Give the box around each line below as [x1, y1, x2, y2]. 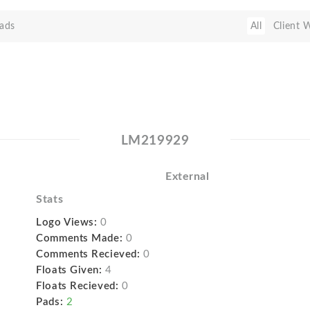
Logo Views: [36, 217, 98, 228]
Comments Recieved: [36, 249, 140, 259]
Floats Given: [36, 265, 102, 275]
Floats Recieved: [36, 281, 119, 291]
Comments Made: [36, 233, 123, 244]
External [165, 171, 210, 182]
